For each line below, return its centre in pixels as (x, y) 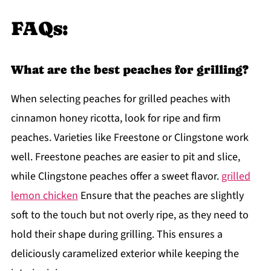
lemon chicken (44, 196)
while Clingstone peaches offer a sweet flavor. (116, 177)
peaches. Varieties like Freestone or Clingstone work (129, 138)
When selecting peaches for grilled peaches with (120, 99)
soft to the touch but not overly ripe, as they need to (129, 215)
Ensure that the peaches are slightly (161, 196)
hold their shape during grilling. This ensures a (116, 235)
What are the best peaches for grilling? (129, 70)
